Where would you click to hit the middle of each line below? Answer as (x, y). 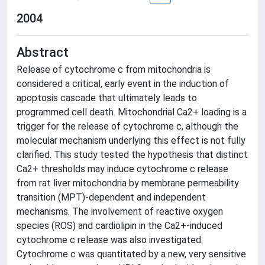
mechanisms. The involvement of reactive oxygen (120, 211)
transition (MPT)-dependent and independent (111, 197)
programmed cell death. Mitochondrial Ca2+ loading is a (132, 112)
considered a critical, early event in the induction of (123, 84)
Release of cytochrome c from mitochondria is (114, 70)
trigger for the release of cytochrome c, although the (127, 126)
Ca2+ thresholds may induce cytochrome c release (122, 169)
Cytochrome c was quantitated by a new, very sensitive (131, 254)
